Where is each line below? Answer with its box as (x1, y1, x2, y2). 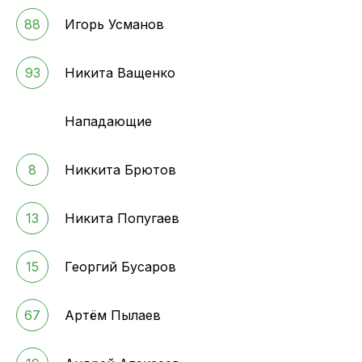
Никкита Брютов (65, 162, 176, 179)
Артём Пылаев (65, 307, 161, 324)
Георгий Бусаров (65, 259, 176, 276)
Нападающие (65, 113, 152, 130)
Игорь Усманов (65, 16, 164, 33)
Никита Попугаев (65, 210, 179, 227)
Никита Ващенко (65, 65, 175, 82)
